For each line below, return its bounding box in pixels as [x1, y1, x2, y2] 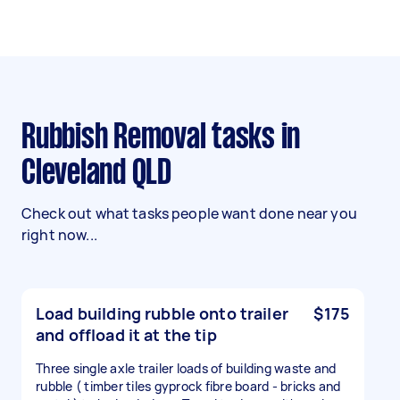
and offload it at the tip [36, 324, 217, 346]
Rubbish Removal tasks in [21, 122, 36, 154]
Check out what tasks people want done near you [21, 204, 357, 223]
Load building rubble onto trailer [36, 303, 288, 324]
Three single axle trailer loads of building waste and [36, 360, 337, 377]
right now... [21, 225, 97, 245]
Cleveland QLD [21, 158, 171, 190]
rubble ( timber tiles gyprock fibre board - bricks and [36, 378, 341, 395]
